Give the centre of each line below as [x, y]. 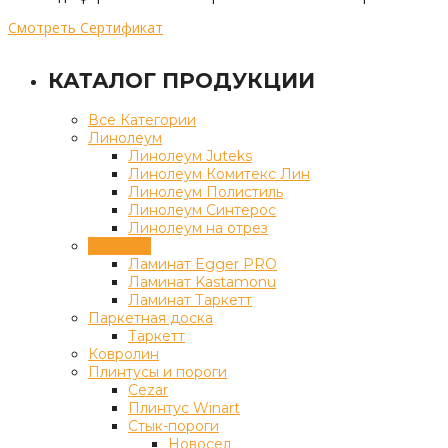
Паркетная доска [150, 317]
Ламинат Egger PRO [202, 263]
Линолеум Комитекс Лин [219, 173]
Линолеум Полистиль [205, 191]
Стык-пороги [173, 425]
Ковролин [123, 353]
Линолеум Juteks [190, 155]
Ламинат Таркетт [190, 299]
